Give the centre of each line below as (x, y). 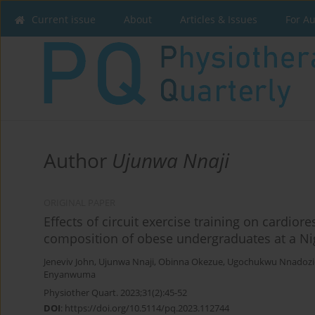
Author (78, 160)
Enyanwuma (70, 274)
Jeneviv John (69, 262)
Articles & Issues (219, 19)
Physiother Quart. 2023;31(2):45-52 (115, 292)
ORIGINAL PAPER (79, 202)
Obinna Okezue (191, 262)
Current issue (64, 19)
